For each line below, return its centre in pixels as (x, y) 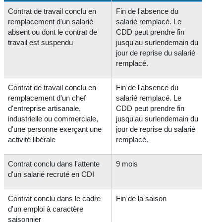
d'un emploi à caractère (46, 209)
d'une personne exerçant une (55, 129)
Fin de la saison (141, 198)
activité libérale (32, 139)
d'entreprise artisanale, (45, 108)
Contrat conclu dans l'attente (54, 164)
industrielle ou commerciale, (53, 118)
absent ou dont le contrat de (53, 32)
